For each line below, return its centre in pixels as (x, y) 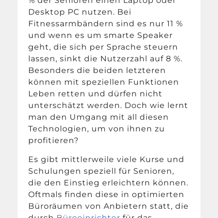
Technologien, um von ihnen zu (97, 129)
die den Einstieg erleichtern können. (109, 182)
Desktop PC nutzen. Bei (80, 12)
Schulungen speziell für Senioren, (101, 171)
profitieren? (54, 141)
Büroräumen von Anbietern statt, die (109, 206)
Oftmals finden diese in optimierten (107, 194)
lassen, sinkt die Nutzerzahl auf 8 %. (106, 59)
